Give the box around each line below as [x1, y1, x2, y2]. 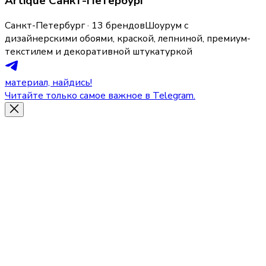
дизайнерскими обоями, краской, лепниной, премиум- [5, 32, 251, 46]
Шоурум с [145, 19, 188, 33]
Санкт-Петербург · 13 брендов [5, 19, 145, 33]
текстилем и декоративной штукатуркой [5, 45, 192, 59]
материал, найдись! [5, 76, 92, 90]
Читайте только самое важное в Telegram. [5, 89, 195, 103]
